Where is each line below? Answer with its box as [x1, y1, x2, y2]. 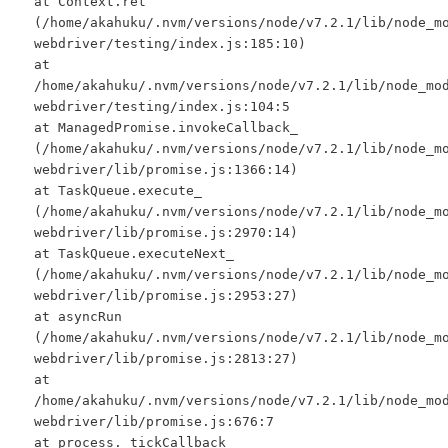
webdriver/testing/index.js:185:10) [34, 35, 307, 51]
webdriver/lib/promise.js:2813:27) [34, 350, 299, 366]
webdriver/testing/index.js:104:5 [34, 98, 291, 114]
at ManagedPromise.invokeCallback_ [34, 119, 299, 135]
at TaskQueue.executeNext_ [34, 245, 235, 261]
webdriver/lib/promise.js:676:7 [34, 413, 275, 429]
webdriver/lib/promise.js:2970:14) [34, 224, 299, 240]
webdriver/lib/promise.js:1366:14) [34, 161, 299, 177]
